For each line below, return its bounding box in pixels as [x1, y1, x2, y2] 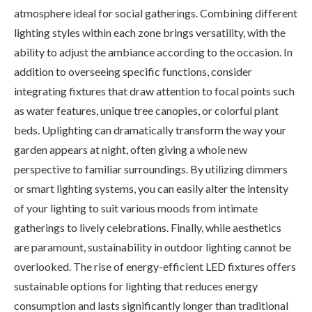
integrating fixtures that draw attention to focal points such [14, 84, 295, 97]
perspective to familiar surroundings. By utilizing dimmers [14, 162, 288, 175]
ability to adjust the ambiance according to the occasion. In [14, 45, 292, 58]
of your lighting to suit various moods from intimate [14, 201, 258, 214]
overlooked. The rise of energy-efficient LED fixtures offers [14, 259, 296, 273]
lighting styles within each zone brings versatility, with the [14, 25, 286, 39]
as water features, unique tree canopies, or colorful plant [14, 103, 279, 117]
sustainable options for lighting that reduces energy [14, 279, 258, 292]
